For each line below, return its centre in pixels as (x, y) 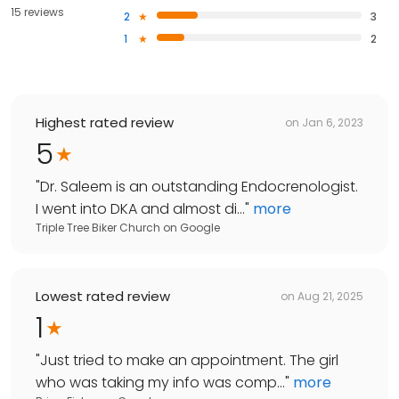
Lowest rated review (103, 297)
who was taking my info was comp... (160, 383)
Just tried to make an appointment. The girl (189, 361)
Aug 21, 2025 (330, 296)
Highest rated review (105, 123)
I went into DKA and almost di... (140, 209)
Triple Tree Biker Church (98, 228)
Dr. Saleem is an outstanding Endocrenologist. (199, 187)
